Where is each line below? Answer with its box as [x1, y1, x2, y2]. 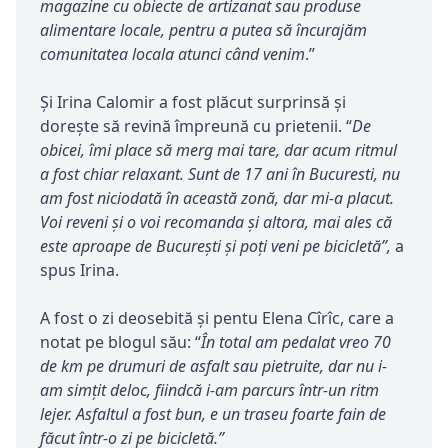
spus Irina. [40, 258, 119, 281]
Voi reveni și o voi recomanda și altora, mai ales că [40, 210, 392, 233]
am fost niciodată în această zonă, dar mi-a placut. [40, 186, 394, 209]
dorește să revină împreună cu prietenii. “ [40, 114, 352, 137]
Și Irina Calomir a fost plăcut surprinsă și [40, 90, 346, 113]
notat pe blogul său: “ [40, 330, 201, 353]
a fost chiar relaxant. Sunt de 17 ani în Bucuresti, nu [40, 162, 400, 185]
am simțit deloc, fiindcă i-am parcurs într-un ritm [40, 378, 379, 401]
